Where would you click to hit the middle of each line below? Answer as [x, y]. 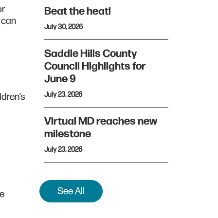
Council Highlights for [95, 66]
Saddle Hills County [91, 54]
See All [71, 191]
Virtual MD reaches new [101, 121]
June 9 [61, 79]
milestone [68, 134]
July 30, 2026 [64, 27]
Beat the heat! [78, 11]
